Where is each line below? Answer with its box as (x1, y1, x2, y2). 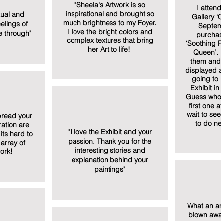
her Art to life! (87, 45, 132, 54)
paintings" (94, 165, 125, 174)
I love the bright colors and (67, 27, 152, 36)
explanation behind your (72, 155, 148, 164)
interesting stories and (74, 146, 145, 155)
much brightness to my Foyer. (63, 18, 156, 27)
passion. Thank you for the (68, 137, 151, 146)
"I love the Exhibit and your (68, 127, 152, 136)
